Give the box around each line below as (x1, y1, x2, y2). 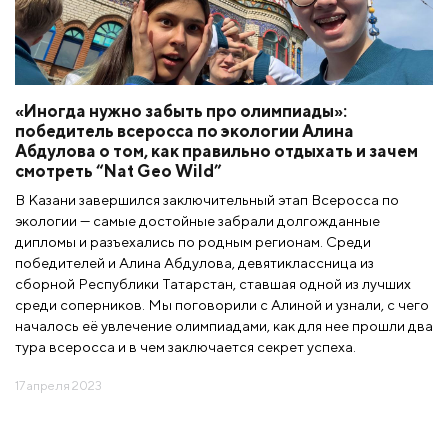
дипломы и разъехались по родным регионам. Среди (15, 232, 371, 250)
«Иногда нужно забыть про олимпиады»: (15, 100, 347, 121)
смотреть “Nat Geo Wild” (15, 160, 222, 181)
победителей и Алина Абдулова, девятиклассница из (15, 253, 374, 271)
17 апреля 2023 (15, 377, 102, 393)
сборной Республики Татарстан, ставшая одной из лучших (15, 274, 411, 292)
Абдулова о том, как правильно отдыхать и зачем (15, 140, 418, 161)
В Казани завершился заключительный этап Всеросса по (15, 190, 399, 208)
